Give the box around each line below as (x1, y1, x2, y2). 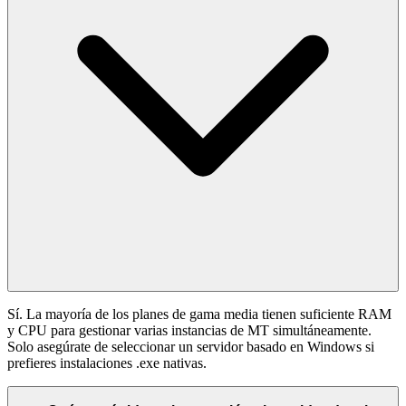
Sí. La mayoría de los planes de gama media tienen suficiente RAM (7, 306, 391, 323)
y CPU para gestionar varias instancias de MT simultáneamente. (7, 323, 372, 339)
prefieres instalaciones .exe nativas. (7, 355, 207, 372)
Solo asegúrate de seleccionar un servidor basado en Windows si (7, 339, 374, 355)
